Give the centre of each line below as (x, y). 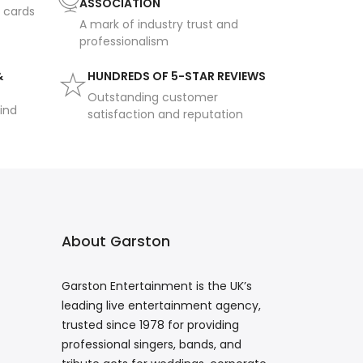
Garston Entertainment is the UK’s (157, 286)
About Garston (116, 242)
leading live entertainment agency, (161, 306)
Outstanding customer (152, 98)
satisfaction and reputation (165, 115)
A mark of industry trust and (158, 25)
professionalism (124, 42)
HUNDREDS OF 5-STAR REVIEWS (176, 77)
